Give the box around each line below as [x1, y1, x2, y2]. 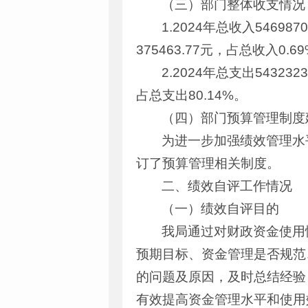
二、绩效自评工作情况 [162, 179, 293, 193]
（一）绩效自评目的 [162, 201, 280, 216]
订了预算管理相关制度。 [136, 156, 280, 170]
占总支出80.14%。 [136, 88, 247, 102]
